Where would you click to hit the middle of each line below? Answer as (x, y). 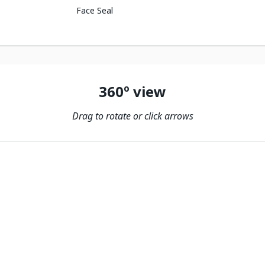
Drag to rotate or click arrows (132, 116)
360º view (132, 91)
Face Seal (95, 10)
